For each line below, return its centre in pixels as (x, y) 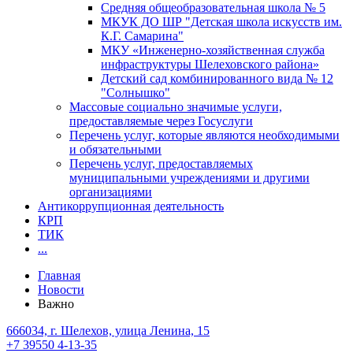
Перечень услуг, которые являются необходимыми (204, 135)
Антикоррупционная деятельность (131, 206)
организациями (111, 191)
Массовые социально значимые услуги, (176, 106)
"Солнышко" (136, 92)
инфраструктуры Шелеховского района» (210, 64)
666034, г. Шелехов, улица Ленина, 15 (108, 330)
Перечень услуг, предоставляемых (161, 163)
